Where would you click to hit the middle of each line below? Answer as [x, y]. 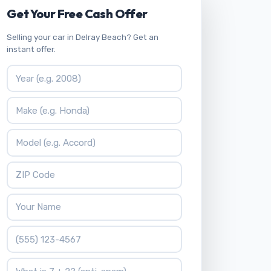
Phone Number [40, 232]
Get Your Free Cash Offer [77, 14]
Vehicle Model [37, 135]
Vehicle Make [35, 103]
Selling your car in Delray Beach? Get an [83, 37]
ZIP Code [26, 168]
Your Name [31, 200]
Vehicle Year [34, 71]
